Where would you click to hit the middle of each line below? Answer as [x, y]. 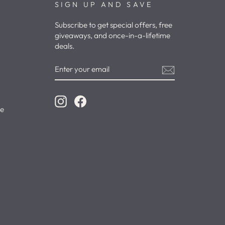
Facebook [103, 100]
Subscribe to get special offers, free [113, 25]
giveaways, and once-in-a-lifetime [112, 35]
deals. [64, 46]
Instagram [84, 100]
